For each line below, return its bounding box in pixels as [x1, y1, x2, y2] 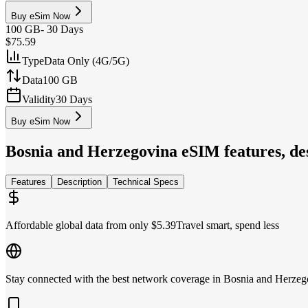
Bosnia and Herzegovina [5, 142, 177, 161]
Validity [22, 93, 56, 106]
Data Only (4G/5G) [44, 55, 129, 67]
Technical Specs [113, 177, 179, 188]
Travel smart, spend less [176, 219, 279, 232]
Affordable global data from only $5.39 [5, 219, 176, 232]
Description [57, 177, 102, 188]
